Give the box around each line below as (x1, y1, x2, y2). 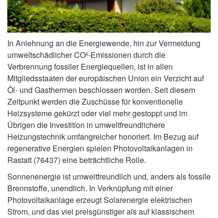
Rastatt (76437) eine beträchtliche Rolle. (7, 154, 146, 166)
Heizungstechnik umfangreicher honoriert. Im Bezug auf (7, 131, 199, 143)
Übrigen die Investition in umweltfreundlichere (7, 119, 165, 131)
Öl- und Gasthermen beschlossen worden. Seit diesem (7, 84, 195, 96)
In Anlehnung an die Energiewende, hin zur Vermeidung (7, 37, 200, 49)
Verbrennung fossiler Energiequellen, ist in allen (7, 61, 173, 73)
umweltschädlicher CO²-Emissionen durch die (7, 49, 165, 61)
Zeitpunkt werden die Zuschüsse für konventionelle (7, 96, 183, 108)
